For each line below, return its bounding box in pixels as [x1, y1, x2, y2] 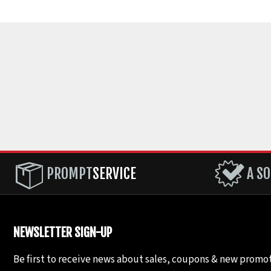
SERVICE [93, 164, 136, 183]
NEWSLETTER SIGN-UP [13, 224, 112, 240]
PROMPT [47, 164, 93, 183]
